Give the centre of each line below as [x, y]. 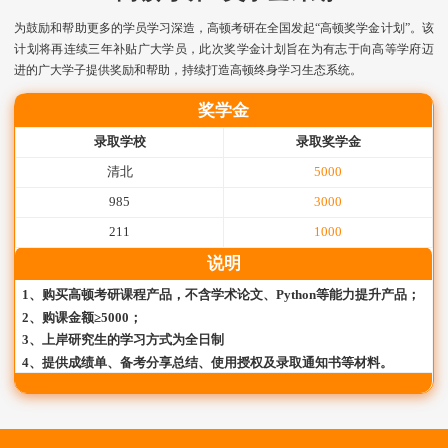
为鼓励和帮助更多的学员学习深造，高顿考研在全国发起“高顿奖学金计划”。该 [224, 27]
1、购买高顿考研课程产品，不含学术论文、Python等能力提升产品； [221, 294]
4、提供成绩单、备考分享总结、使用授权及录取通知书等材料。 [208, 363]
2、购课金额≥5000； [82, 317]
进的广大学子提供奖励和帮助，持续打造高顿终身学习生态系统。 [188, 69]
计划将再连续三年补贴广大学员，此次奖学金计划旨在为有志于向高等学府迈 [224, 48]
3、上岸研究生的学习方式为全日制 [123, 340]
